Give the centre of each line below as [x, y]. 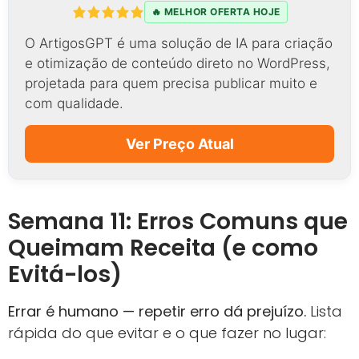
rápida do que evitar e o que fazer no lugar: [167, 333]
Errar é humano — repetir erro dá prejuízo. [157, 311]
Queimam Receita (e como [163, 248]
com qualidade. [74, 103]
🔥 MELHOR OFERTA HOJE [216, 11]
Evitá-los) [65, 274]
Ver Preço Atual [179, 143]
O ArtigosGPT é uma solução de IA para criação [179, 42]
